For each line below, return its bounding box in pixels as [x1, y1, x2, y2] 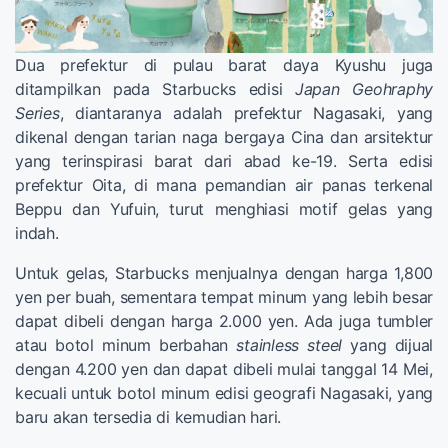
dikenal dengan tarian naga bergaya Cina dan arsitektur [15, 126, 433, 147]
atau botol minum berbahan [15, 334, 237, 355]
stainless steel [236, 334, 343, 355]
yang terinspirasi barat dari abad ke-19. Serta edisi [15, 150, 433, 171]
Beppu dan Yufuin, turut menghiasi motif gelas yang [15, 198, 433, 219]
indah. [15, 222, 59, 243]
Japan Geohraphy [294, 78, 434, 99]
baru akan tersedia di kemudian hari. [15, 406, 281, 427]
